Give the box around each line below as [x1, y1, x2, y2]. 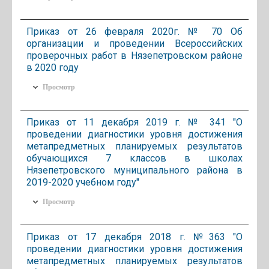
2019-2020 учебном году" [26, 176, 139, 188]
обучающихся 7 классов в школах [26, 152, 243, 164]
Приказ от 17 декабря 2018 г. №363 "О [26, 231, 243, 243]
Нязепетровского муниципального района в [26, 164, 243, 176]
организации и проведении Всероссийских [26, 37, 243, 49]
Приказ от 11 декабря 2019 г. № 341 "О [26, 116, 243, 128]
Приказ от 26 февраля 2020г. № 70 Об [26, 25, 243, 37]
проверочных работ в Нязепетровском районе [26, 49, 243, 61]
